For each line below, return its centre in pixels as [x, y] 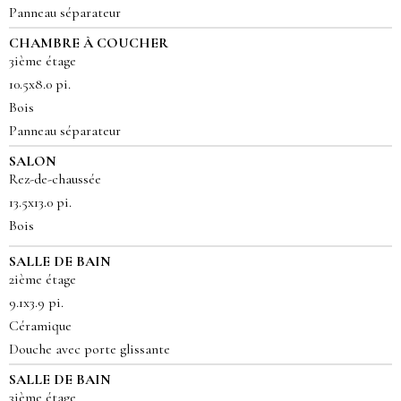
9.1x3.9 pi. [40, 303]
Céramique [40, 326]
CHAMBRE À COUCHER [89, 43]
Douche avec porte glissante [90, 350]
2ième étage [43, 280]
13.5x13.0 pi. [44, 203]
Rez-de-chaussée [55, 179]
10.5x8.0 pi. [43, 85]
